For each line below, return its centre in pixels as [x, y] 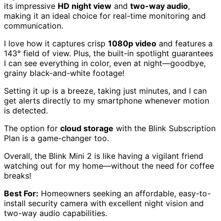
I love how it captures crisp [56, 44]
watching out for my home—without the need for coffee [109, 166]
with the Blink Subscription [165, 129]
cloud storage [87, 129]
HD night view [85, 6]
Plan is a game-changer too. [56, 138]
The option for [32, 129]
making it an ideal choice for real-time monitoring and [105, 16]
